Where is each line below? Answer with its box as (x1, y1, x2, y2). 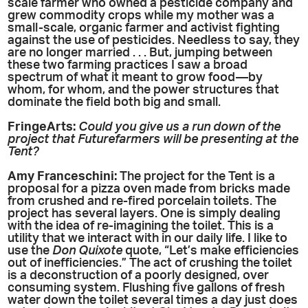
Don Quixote (52, 245, 123, 257)
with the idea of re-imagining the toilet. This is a (8, 220, 274, 232)
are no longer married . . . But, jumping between (8, 47, 273, 59)
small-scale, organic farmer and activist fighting (8, 22, 280, 34)
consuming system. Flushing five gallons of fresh (8, 282, 285, 294)
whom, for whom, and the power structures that (8, 84, 280, 96)
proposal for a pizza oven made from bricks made (8, 183, 291, 195)
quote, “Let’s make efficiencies (122, 245, 300, 257)
